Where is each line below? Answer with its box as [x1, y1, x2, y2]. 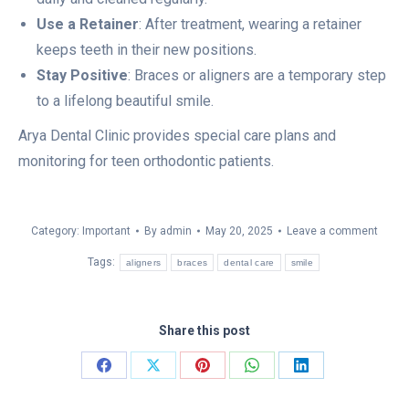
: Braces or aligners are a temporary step [128, 67, 386, 85]
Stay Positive [37, 67, 128, 85]
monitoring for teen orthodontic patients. [18, 152, 274, 171]
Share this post [159, 323, 250, 339]
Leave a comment [287, 225, 378, 238]
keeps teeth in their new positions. [37, 41, 257, 59]
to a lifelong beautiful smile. [37, 92, 214, 110]
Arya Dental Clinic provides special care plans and [18, 127, 336, 145]
